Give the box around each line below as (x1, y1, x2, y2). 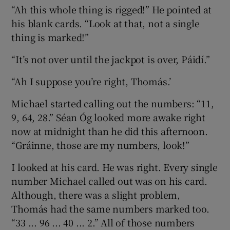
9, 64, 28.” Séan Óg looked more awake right (11, 110, 205, 124)
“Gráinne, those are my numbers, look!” (11, 138, 189, 152)
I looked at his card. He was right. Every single (11, 160, 218, 174)
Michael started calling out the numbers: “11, (11, 97, 214, 110)
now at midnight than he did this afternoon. (11, 124, 208, 138)
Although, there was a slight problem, (11, 188, 181, 202)
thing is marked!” (11, 30, 89, 44)
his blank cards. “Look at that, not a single (11, 16, 200, 30)
